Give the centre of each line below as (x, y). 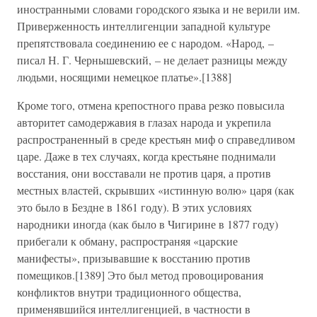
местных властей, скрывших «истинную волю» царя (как (156, 190)
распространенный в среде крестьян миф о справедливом (156, 139)
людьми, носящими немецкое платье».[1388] (124, 77)
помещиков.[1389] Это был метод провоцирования (140, 275)
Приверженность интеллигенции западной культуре (144, 26)
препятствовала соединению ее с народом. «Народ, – (145, 43)
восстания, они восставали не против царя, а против (144, 173)
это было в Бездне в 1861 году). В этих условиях (134, 207)
